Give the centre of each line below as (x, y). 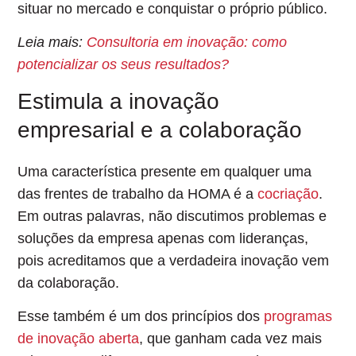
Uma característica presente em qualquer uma (165, 171)
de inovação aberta (79, 339)
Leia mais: (52, 43)
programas (298, 317)
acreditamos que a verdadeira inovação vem (189, 260)
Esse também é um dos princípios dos (141, 317)
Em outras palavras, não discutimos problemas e (172, 216)
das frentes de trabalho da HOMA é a (138, 193)
